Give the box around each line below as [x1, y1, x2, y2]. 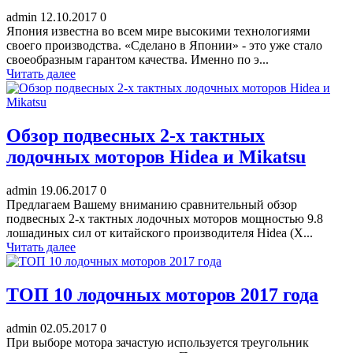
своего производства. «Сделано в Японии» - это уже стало [6, 39, 322, 53]
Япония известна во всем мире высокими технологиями [6, 24, 310, 39]
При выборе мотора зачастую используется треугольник [6, 335, 309, 349]
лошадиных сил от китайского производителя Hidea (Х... [6, 226, 313, 240]
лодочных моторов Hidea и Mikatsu [6, 147, 306, 168]
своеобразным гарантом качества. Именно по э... [6, 53, 269, 67]
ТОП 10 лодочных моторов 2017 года [6, 284, 318, 306]
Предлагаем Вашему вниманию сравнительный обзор [6, 198, 297, 212]
